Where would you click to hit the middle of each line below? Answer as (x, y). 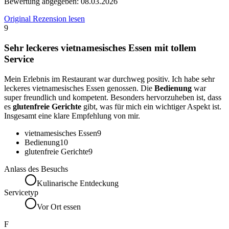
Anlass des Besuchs (36, 169)
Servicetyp (21, 192)
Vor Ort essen (59, 207)
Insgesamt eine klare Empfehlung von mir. (72, 116)
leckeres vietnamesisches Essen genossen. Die (79, 88)
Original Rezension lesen (44, 19)
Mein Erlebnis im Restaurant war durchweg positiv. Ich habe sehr (109, 79)
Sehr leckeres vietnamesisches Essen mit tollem (100, 48)
